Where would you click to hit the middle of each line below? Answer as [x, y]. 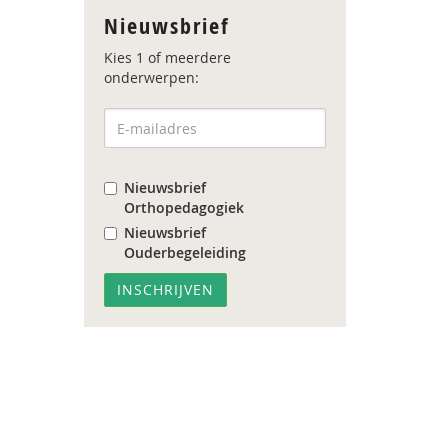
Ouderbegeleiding [184, 252]
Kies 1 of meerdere [167, 57]
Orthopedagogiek [183, 207]
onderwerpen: [151, 77]
